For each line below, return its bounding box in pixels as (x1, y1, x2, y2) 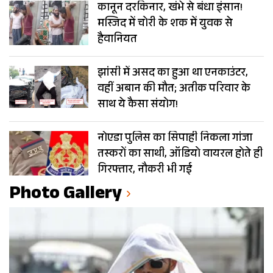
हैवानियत (97, 31, 137, 50)
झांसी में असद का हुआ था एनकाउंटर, (97, 65, 248, 83)
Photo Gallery (9, 180, 122, 211)
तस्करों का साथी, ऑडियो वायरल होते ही (97, 146, 263, 165)
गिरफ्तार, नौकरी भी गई (97, 161, 192, 180)
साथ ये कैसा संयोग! (97, 96, 178, 115)
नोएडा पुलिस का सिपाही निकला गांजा (97, 130, 252, 149)
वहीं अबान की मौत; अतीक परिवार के (97, 80, 250, 99)
